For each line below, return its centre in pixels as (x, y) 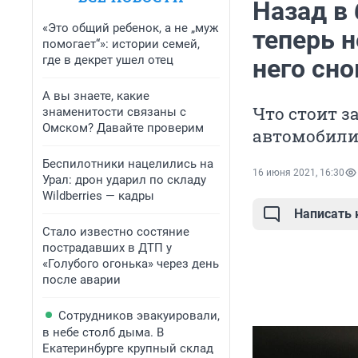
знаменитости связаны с (114, 112)
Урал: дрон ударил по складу (124, 180)
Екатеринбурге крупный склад (128, 348)
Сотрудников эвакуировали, (139, 316)
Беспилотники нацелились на (128, 164)
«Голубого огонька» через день (131, 264)
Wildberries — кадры (98, 196)
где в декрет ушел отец (108, 60)
